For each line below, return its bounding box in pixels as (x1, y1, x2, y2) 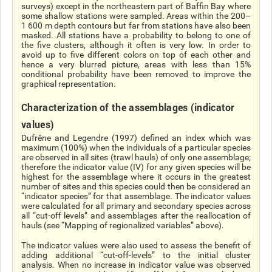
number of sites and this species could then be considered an (21, 182, 251, 191)
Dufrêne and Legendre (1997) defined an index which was (21, 133, 251, 143)
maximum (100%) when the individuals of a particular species (21, 143, 251, 152)
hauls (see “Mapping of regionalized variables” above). (21, 220, 224, 230)
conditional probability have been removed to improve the (21, 69, 251, 79)
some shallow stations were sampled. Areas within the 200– (21, 11, 251, 21)
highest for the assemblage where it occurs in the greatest (21, 172, 251, 182)
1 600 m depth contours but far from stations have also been (21, 21, 251, 30)
